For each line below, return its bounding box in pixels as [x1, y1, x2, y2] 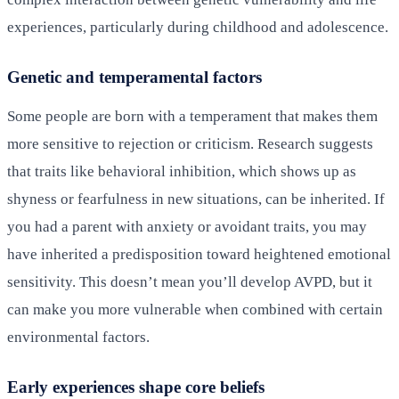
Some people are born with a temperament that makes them [7, 107, 378, 125]
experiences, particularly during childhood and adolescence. [7, 18, 388, 36]
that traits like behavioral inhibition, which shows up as [7, 162, 356, 180]
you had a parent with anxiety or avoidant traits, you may [7, 217, 367, 235]
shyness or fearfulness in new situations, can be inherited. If [7, 190, 385, 208]
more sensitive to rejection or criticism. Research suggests [7, 134, 373, 152]
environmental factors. [7, 328, 150, 346]
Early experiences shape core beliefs [7, 377, 265, 396]
